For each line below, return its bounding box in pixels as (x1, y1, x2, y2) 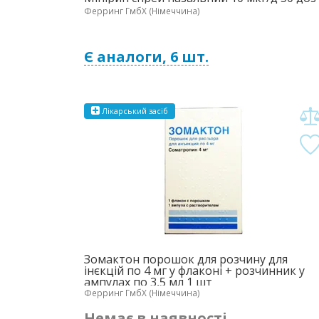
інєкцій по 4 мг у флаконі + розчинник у (84, 263, 305, 278)
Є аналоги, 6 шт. (84, 47, 209, 66)
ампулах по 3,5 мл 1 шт (84, 274, 212, 290)
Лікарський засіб (100, 105, 168, 116)
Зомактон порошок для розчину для (84, 251, 288, 267)
